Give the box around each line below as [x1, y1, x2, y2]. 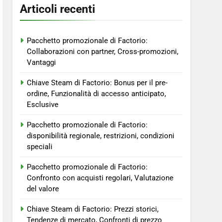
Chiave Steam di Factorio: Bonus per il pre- [27, 78, 168, 87]
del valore [27, 184, 59, 193]
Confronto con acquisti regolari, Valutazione [27, 173, 174, 182]
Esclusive [27, 100, 59, 109]
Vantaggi [27, 58, 56, 67]
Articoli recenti [20, 2, 96, 16]
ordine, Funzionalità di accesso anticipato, [27, 89, 166, 98]
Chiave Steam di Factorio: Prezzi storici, [27, 205, 159, 214]
